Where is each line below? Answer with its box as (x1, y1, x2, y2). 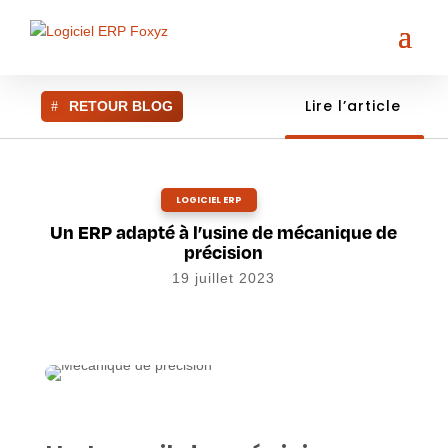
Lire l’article (304, 96, 401, 116)
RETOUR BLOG (69, 98, 174, 114)
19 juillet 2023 (172, 270, 276, 286)
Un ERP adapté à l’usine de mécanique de (50, 220, 398, 243)
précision (184, 240, 264, 263)
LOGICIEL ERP (175, 194, 242, 206)
